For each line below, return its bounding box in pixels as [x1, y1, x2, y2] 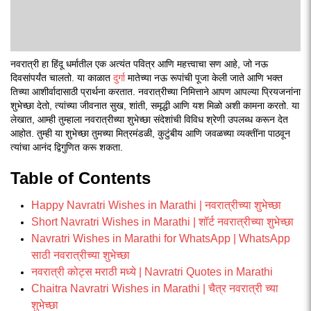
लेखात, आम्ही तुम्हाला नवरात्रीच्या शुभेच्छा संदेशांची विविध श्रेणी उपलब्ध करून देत [10, 114, 288, 125]
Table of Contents [10, 169, 151, 187]
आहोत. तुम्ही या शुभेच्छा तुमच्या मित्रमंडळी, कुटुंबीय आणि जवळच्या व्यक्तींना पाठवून [10, 128, 290, 139]
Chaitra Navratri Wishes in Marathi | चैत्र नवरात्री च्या [31, 283, 278, 294]
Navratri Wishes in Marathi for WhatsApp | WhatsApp [31, 233, 290, 244]
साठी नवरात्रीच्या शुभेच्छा [31, 249, 130, 261]
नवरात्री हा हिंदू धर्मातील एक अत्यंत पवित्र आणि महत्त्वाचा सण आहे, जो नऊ [10, 58, 268, 69]
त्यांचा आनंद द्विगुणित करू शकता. [10, 142, 123, 153]
